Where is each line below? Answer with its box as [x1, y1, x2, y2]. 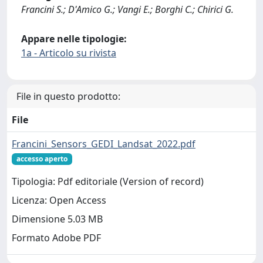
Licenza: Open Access [12, 194, 106, 207]
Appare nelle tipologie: [21, 32, 127, 45]
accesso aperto [16, 154, 68, 164]
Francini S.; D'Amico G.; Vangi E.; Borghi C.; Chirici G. [21, 3, 234, 16]
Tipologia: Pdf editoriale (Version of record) [12, 175, 204, 188]
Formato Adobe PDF [12, 231, 101, 245]
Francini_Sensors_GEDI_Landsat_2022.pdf [12, 137, 195, 150]
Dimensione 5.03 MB [12, 213, 103, 226]
